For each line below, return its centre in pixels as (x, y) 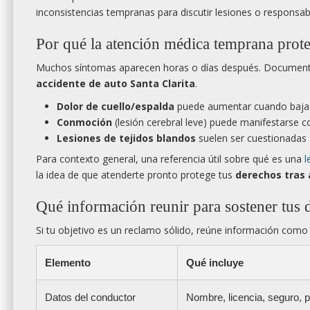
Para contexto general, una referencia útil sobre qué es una (170, 159)
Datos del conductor (90, 298)
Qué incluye (215, 263)
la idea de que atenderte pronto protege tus (136, 175)
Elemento (68, 263)
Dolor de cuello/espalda (116, 107)
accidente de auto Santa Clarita (116, 84)
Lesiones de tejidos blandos (126, 138)
